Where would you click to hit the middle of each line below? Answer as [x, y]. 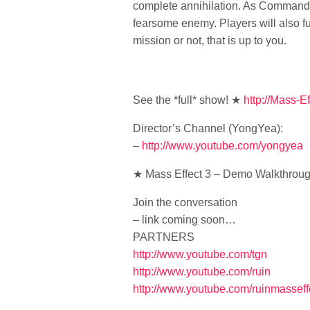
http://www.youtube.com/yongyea [222, 146]
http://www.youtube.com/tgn [200, 254]
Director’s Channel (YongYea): [208, 128]
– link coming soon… [184, 220]
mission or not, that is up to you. [210, 40]
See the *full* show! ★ [188, 100]
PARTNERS [164, 237]
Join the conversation [185, 202]
